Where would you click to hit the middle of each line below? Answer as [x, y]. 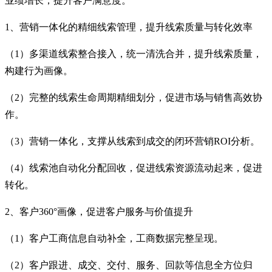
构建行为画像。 [39, 70]
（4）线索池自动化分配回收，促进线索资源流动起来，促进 [134, 168]
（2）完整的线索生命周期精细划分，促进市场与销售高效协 [134, 97]
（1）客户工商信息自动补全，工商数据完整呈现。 [114, 238]
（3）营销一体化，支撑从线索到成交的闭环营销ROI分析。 [132, 141]
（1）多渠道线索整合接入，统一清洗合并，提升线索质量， [134, 53]
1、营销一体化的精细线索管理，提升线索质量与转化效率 [129, 27]
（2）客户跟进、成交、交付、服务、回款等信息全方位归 [129, 265]
